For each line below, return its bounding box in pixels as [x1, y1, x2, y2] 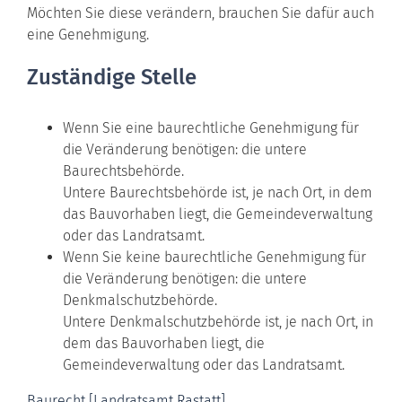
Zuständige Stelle [27, 64, 197, 90]
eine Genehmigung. [27, 25, 149, 43]
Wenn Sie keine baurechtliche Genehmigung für [63, 248, 366, 266]
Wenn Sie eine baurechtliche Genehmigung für [63, 118, 359, 136]
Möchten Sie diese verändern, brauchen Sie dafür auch [27, 4, 374, 22]
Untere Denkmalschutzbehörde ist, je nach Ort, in [63, 312, 373, 330]
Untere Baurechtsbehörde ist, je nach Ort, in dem [63, 183, 372, 201]
